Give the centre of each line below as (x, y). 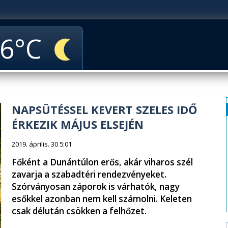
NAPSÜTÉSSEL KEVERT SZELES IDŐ (105, 109)
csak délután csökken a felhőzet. (79, 211)
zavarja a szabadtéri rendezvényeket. (89, 174)
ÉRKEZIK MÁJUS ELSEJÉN (78, 124)
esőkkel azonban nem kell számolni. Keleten (102, 199)
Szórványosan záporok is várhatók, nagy (96, 187)
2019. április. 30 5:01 (42, 144)
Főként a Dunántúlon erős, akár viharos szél (102, 162)
